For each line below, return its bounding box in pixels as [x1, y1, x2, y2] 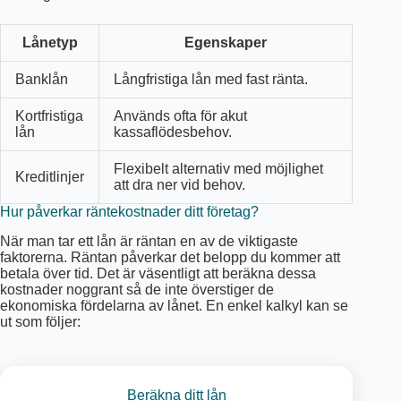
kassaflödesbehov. [114, 124, 232, 140]
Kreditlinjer [15, 168, 84, 184]
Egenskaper [184, 34, 267, 50]
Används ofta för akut [114, 107, 247, 124]
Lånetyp [21, 34, 78, 50]
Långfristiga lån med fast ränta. [114, 71, 308, 87]
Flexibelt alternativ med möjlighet [114, 160, 323, 176]
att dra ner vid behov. [114, 176, 245, 192]
